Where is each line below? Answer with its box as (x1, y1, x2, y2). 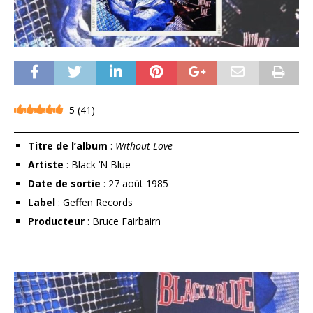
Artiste (28, 158, 64, 172)
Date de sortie (28, 177, 101, 191)
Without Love (115, 139, 173, 153)
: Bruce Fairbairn (85, 214, 161, 228)
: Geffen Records (55, 196, 133, 210)
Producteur (28, 214, 85, 228)
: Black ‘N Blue (64, 158, 131, 172)
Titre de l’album (28, 139, 108, 153)
